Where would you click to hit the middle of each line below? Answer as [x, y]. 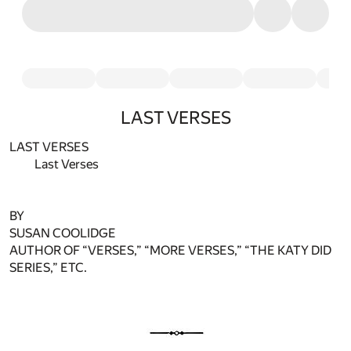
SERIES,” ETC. [48, 268]
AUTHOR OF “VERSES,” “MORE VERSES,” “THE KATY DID [170, 251]
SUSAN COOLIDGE [63, 233]
